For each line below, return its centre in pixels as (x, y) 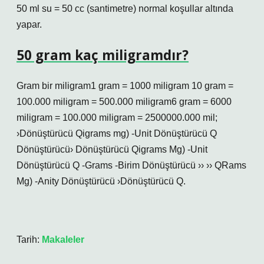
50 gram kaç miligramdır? (103, 55)
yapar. (29, 24)
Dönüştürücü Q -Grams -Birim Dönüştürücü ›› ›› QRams (131, 165)
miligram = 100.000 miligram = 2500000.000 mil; (117, 118)
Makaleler (63, 240)
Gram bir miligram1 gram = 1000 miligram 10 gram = (125, 86)
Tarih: (29, 240)
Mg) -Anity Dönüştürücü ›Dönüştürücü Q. (101, 181)
